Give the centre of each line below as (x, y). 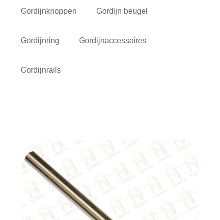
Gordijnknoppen (49, 11)
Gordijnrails (41, 70)
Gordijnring (40, 40)
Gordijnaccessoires (113, 40)
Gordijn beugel (122, 11)
